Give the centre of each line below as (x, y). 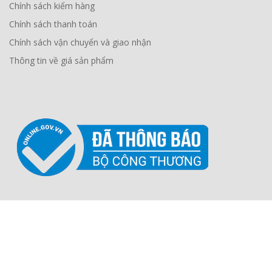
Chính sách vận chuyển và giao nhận (80, 42)
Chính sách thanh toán (53, 24)
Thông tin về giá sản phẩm (61, 61)
